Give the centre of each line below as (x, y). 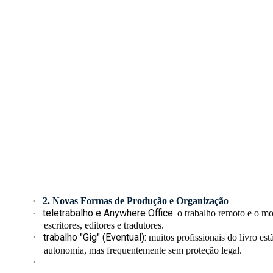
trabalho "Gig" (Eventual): (95, 238)
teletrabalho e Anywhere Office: (109, 213)
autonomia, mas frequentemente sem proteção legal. (144, 250)
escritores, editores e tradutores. (104, 225)
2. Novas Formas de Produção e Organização (136, 201)
